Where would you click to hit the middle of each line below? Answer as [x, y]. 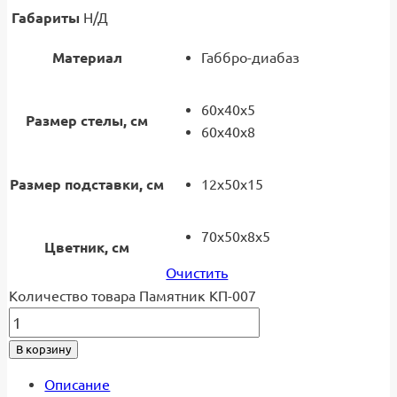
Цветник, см [87, 247]
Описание [78, 384]
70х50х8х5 [236, 236]
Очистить [197, 272]
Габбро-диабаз [251, 57]
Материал [87, 57]
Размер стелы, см [87, 120]
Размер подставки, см [87, 184]
